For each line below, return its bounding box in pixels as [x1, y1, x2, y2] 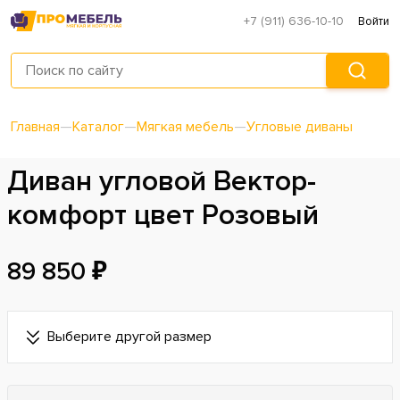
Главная [11, 118, 60, 137]
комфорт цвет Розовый [7, 198, 319, 234]
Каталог [72, 118, 124, 137]
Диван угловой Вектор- [7, 164, 316, 200]
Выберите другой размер [47, 328, 212, 346]
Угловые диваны [246, 118, 353, 137]
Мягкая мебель [137, 118, 234, 137]
